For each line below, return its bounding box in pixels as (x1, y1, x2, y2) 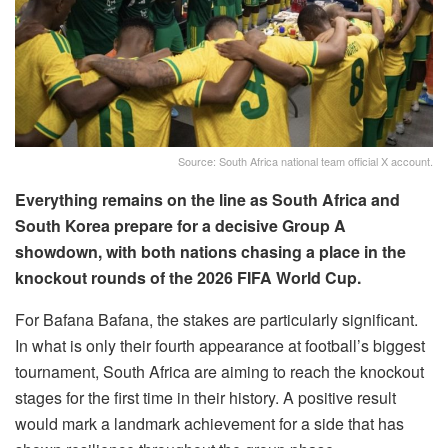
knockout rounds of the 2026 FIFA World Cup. (15, 266, 361, 290)
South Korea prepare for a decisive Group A (15, 214, 346, 238)
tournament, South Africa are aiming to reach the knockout (15, 360, 424, 384)
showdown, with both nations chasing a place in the (15, 240, 406, 264)
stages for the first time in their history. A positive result (15, 386, 396, 410)
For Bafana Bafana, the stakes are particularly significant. (15, 308, 418, 332)
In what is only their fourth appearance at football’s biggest (15, 334, 425, 358)
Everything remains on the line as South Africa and (15, 188, 400, 212)
